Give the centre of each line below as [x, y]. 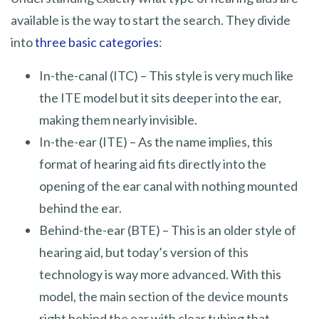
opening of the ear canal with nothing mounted [168, 185]
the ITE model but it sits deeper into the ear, [160, 97]
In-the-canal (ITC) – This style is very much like [166, 75]
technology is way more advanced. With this [160, 274]
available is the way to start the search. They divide [151, 20]
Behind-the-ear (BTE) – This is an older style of [168, 230]
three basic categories [96, 42]
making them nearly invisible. [118, 119]
